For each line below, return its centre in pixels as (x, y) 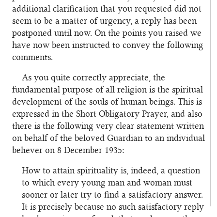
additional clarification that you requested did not (107, 9)
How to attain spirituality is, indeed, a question (111, 171)
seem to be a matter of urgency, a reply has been (104, 21)
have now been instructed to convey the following (108, 45)
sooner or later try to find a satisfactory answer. (112, 195)
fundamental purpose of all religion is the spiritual (108, 90)
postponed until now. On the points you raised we (107, 33)
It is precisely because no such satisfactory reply (113, 207)
